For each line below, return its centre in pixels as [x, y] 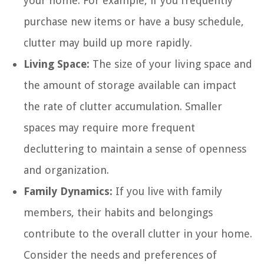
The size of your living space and [171, 64]
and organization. [66, 170]
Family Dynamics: [68, 191]
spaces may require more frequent [109, 127]
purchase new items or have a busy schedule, [134, 21]
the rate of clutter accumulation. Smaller [123, 106]
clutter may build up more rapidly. [108, 42]
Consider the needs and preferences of [120, 255]
